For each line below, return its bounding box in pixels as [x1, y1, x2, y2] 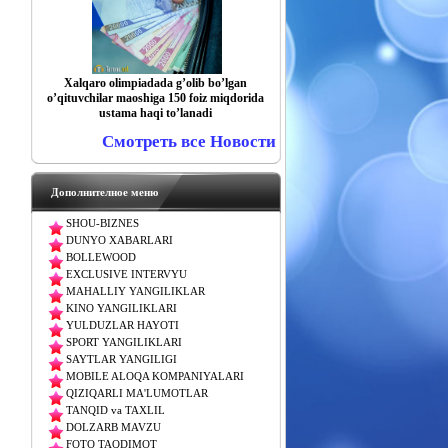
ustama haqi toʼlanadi [99, 106, 212, 120]
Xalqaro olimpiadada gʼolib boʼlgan [64, 76, 247, 90]
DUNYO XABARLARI [65, 235, 173, 246]
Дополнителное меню [50, 186, 158, 198]
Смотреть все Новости [101, 132, 276, 151]
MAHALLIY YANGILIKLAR [65, 286, 205, 297]
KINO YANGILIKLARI [65, 303, 177, 314]
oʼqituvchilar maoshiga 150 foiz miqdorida [47, 91, 264, 105]
